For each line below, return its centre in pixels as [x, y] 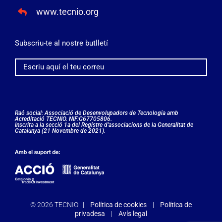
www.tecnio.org [68, 12]
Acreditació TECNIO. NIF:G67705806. [63, 119]
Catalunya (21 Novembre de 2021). [60, 131]
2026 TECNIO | [63, 204]
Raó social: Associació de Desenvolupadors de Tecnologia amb [96, 113]
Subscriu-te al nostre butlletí [61, 43]
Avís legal [133, 213]
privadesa [90, 213]
